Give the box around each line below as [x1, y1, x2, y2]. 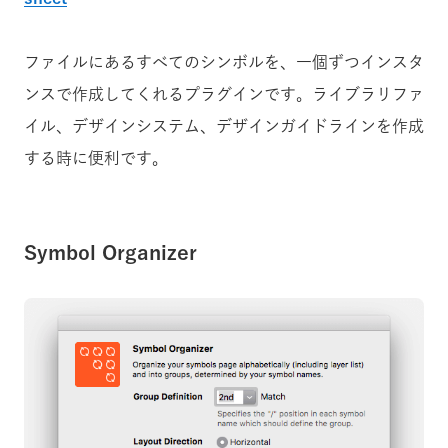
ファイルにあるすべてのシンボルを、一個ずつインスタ [24, 54, 424, 71]
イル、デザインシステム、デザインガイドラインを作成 [24, 118, 424, 135]
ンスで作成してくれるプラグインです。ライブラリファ [24, 86, 424, 103]
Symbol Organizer [24, 242, 197, 263]
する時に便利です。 [24, 150, 168, 167]
